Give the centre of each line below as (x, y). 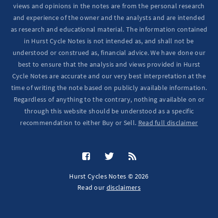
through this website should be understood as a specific (109, 111)
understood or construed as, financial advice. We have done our (109, 53)
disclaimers (123, 188)
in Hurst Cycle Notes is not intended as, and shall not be (109, 41)
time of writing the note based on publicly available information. (109, 88)
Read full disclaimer (168, 123)
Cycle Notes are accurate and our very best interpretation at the (109, 76)
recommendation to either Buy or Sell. (79, 123)
